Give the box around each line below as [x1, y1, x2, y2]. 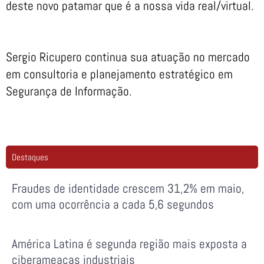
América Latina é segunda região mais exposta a [12, 235, 247, 252]
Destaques [12, 151, 48, 163]
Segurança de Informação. [6, 82, 132, 99]
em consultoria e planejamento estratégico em [6, 65, 233, 82]
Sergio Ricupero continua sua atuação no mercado [6, 48, 250, 65]
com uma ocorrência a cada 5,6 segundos [12, 196, 214, 212]
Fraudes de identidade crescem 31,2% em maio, [12, 180, 245, 196]
